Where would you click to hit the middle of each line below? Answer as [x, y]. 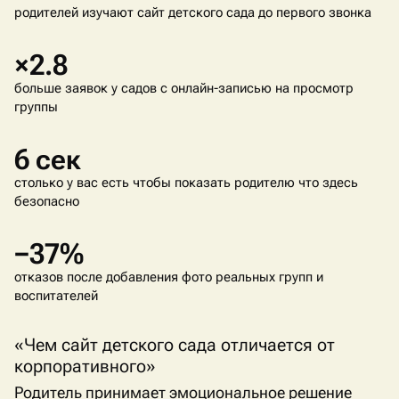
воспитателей [56, 296]
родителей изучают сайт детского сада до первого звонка [193, 12]
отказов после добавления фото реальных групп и [169, 277]
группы [36, 107]
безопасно [47, 201]
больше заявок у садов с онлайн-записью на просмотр [184, 88]
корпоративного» [85, 366]
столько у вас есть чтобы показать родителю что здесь [186, 183]
